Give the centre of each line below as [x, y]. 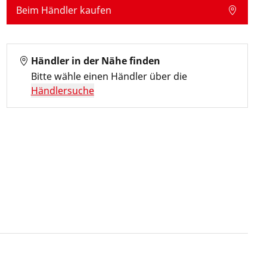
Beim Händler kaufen [63, 10]
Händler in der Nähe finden [95, 61]
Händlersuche [62, 91]
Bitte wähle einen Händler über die [109, 76]
